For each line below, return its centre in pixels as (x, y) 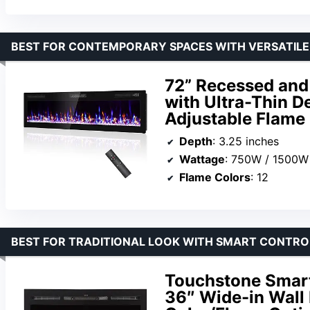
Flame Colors (215, 177)
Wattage (202, 159)
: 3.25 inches (246, 141)
